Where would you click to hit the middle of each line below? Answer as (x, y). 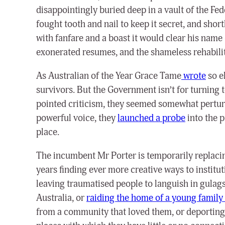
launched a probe (151, 118)
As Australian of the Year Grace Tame (109, 76)
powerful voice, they (77, 118)
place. (48, 132)
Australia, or (61, 198)
